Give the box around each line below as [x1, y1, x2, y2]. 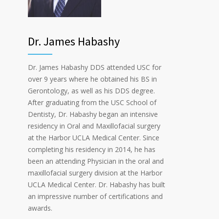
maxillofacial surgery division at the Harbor [28, 168, 162, 178]
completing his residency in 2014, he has [28, 145, 155, 154]
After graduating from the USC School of [28, 98, 156, 108]
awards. [28, 203, 52, 213]
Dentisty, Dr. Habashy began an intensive [28, 109, 158, 119]
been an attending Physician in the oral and [28, 156, 164, 166]
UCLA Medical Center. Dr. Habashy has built [28, 180, 165, 190]
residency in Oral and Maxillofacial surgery [28, 121, 160, 131]
